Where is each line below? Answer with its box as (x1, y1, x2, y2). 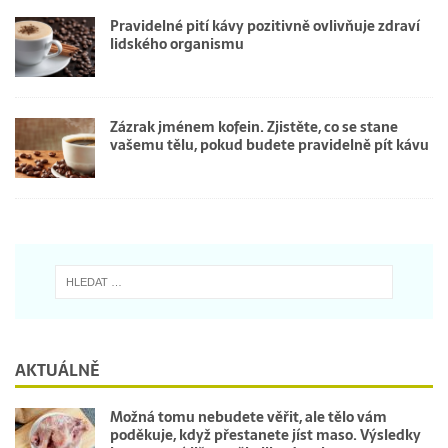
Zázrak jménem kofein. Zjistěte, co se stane (110, 115, 398, 138)
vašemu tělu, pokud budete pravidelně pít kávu (110, 133, 429, 156)
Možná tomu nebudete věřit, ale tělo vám (110, 405, 387, 428)
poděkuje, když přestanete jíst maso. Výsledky (110, 423, 421, 446)
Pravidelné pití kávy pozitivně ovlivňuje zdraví (110, 14, 420, 37)
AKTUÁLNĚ (15, 356, 99, 383)
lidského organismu (110, 32, 244, 55)
